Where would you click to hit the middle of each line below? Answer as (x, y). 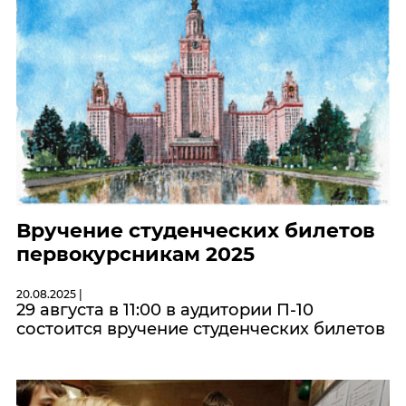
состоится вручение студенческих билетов (201, 329)
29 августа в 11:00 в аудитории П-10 (165, 310)
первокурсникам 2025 (135, 255)
